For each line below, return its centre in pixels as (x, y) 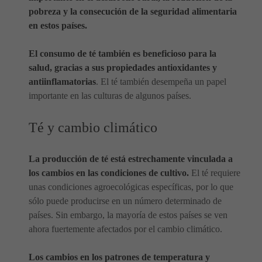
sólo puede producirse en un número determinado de (125, 201)
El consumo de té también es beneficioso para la (123, 53)
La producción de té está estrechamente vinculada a (131, 158)
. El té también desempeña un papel (161, 81)
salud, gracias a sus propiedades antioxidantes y (123, 67)
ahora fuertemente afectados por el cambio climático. (125, 229)
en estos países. (58, 25)
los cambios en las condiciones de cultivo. (109, 173)
